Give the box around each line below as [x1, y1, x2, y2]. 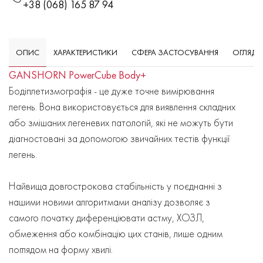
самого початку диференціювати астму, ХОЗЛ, [9, 211, 204, 224]
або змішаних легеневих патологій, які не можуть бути [9, 116, 233, 129]
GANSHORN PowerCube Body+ [9, 68, 146, 82]
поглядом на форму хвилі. [9, 242, 113, 256]
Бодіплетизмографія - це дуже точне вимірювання [9, 84, 214, 97]
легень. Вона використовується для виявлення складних [9, 100, 235, 113]
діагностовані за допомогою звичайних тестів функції [9, 131, 230, 145]
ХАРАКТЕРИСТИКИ [53, 47, 117, 58]
